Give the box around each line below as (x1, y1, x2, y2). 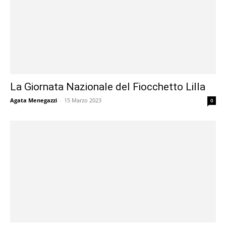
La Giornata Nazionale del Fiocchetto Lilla (10, 81, 205, 93)
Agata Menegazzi (10, 96, 57, 104)
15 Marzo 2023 (64, 96, 101, 104)
